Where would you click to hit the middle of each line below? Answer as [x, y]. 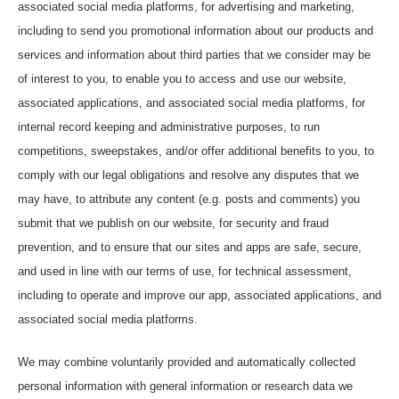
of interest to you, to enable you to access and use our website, [182, 79]
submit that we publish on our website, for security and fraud [173, 223]
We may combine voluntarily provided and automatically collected [187, 362]
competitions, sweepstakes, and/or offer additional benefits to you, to [196, 151]
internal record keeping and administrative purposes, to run [169, 127]
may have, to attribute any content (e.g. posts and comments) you [189, 199]
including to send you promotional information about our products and [195, 31]
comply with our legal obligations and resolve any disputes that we [188, 175]
